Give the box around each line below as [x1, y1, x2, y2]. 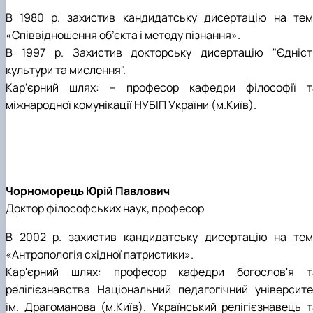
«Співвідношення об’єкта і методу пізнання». [6, 27, 240, 43]
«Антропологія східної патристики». [6, 247, 194, 263]
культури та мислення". [6, 62, 126, 78]
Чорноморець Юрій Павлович [6, 183, 170, 199]
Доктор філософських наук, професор [6, 201, 204, 217]
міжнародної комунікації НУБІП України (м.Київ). [6, 97, 256, 113]
